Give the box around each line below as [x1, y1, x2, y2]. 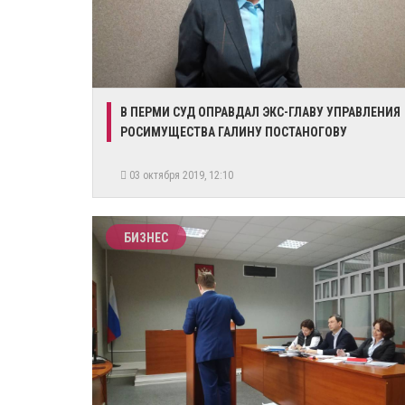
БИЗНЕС [124, 231, 168, 245]
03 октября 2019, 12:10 [127, 169, 239, 182]
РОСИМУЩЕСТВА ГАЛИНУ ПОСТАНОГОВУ [120, 125, 347, 139]
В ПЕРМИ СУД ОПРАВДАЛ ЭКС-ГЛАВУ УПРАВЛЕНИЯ [120, 105, 400, 119]
